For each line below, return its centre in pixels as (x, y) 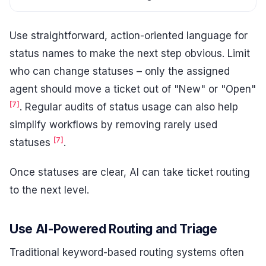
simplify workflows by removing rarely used (113, 125)
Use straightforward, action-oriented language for (129, 36)
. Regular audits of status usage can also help (129, 107)
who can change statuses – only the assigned (120, 72)
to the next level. (49, 190)
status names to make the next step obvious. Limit (130, 54)
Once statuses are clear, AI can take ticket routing (130, 172)
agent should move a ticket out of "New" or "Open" (133, 89)
